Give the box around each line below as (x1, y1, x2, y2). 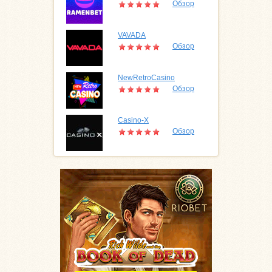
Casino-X (118, 116, 149, 125)
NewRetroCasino (118, 73, 175, 83)
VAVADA (118, 31, 146, 40)
